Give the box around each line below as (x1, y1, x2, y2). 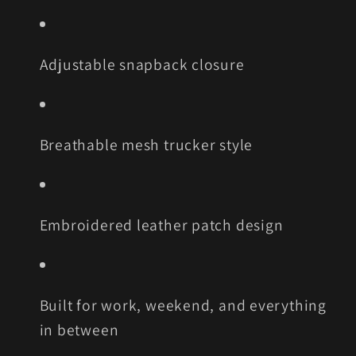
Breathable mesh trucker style (39, 133, 253, 155)
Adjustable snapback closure (39, 53, 245, 75)
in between (39, 319, 119, 340)
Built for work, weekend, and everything (39, 294, 327, 315)
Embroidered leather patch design (39, 214, 284, 235)
